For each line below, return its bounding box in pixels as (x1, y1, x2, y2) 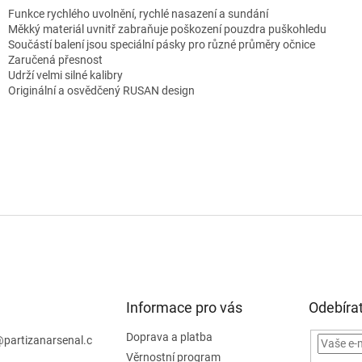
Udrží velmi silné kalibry (8, 68, 123, 82)
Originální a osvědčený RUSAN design (8, 83, 195, 97)
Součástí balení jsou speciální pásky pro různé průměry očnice (8, 37, 315, 51)
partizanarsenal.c (4, 333, 92, 347)
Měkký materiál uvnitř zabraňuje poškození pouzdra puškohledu (8, 22, 326, 36)
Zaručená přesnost (8, 53, 103, 66)
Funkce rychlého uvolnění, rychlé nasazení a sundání (8, 6, 268, 20)
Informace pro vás (125, 298, 242, 316)
